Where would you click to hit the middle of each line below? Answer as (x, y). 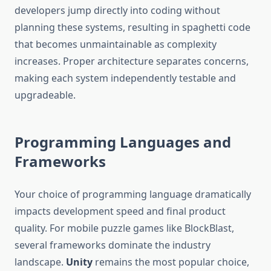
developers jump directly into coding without (117, 11)
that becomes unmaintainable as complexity (116, 44)
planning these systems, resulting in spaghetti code (132, 28)
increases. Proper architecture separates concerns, (132, 61)
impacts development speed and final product (120, 211)
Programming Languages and (123, 142)
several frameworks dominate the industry (113, 245)
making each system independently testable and (125, 78)
